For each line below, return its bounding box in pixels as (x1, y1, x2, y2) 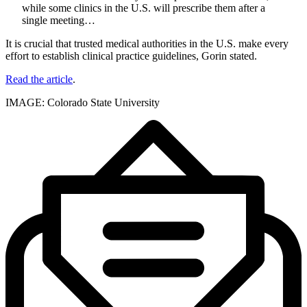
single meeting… (22, 14, 95, 27)
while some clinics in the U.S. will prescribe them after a (22, 2, 265, 14)
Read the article (5, 73, 73, 86)
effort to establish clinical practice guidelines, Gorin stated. (5, 50, 257, 62)
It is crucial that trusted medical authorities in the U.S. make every (5, 38, 288, 50)
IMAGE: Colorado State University (5, 97, 160, 109)
